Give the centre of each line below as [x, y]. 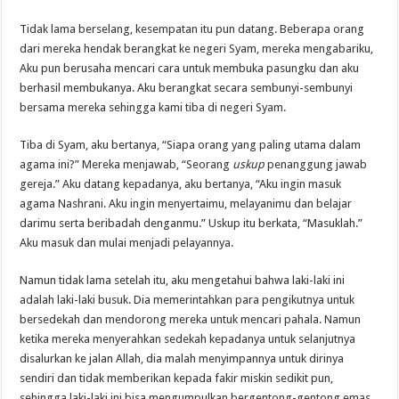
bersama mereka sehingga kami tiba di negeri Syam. [153, 107]
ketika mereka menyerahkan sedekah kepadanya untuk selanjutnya [188, 338]
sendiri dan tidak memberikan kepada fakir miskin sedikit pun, [177, 378]
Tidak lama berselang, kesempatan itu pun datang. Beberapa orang [192, 28]
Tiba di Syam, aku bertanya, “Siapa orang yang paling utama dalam [191, 144]
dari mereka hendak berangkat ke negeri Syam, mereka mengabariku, [197, 48]
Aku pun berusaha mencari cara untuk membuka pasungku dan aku [190, 68]
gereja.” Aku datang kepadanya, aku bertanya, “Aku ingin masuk [181, 183]
